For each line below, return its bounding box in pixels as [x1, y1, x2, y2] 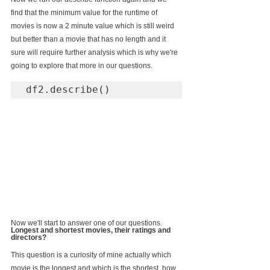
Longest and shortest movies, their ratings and [11, 225, 172, 234]
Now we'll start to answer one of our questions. [11, 218, 164, 227]
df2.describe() [26, 83, 110, 95]
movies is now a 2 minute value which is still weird [11, 21, 176, 30]
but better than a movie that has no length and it [11, 34, 168, 43]
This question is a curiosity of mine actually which [11, 250, 173, 259]
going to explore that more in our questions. [11, 61, 152, 70]
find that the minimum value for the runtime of [11, 8, 159, 17]
